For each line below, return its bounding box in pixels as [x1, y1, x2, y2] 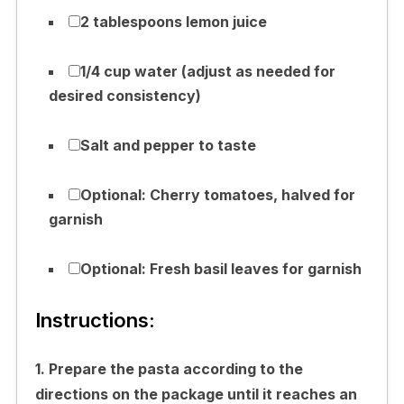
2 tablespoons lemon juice [79, 12, 267, 31]
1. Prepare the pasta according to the [34, 359, 303, 378]
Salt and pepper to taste [79, 135, 256, 154]
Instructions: [34, 308, 155, 332]
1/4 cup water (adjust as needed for [79, 61, 335, 80]
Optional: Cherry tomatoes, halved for [79, 185, 355, 204]
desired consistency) [48, 86, 201, 105]
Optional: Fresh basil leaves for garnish [79, 259, 362, 278]
